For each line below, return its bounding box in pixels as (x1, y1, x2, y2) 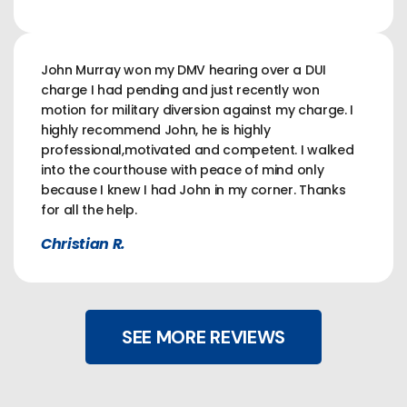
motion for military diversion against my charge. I (41, 101, 353, 119)
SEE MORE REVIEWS (122, 325, 285, 349)
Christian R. (41, 233, 126, 254)
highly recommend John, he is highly (41, 121, 271, 139)
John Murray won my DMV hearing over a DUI (41, 61, 326, 79)
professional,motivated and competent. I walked (41, 141, 354, 159)
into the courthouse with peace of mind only (41, 161, 324, 179)
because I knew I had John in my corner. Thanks (41, 181, 346, 199)
